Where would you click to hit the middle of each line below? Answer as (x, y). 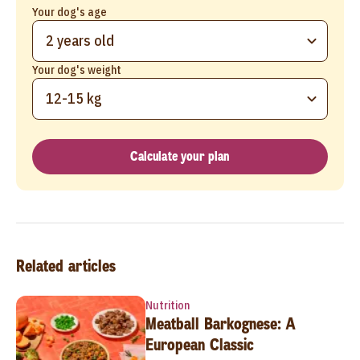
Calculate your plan (180, 156)
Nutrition (167, 305)
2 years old (80, 40)
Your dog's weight (77, 70)
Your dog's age (70, 12)
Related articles (66, 266)
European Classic (199, 344)
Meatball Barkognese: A (220, 323)
